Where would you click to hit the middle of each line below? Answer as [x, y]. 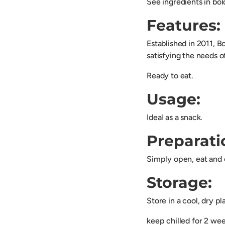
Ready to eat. [170, 76]
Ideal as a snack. [175, 118]
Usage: [174, 99]
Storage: [179, 183]
